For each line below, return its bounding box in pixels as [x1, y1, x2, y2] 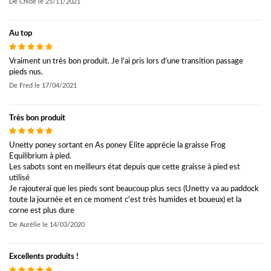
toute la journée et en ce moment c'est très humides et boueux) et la [9, 196, 241, 204]
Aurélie [19, 221, 41, 229]
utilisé [9, 174, 30, 183]
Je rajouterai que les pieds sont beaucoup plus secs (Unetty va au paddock [9, 185, 259, 194]
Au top [9, 29, 32, 38]
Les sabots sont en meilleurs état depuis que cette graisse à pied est [9, 163, 240, 172]
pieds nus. [9, 68, 43, 76]
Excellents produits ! [9, 253, 79, 261]
